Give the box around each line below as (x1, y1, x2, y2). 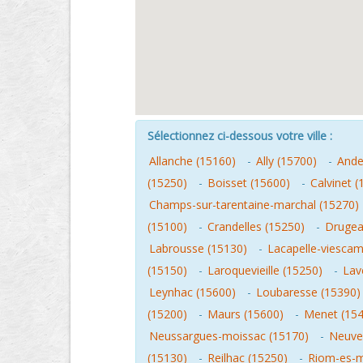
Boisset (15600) (207, 175, 290, 190)
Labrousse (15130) (149, 241, 247, 256)
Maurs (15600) (207, 306, 284, 322)
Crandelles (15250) (207, 219, 305, 234)
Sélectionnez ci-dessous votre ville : (147, 128, 332, 143)
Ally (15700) (256, 153, 317, 169)
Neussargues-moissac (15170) (149, 328, 309, 344)
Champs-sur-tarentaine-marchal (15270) (149, 197, 359, 212)
